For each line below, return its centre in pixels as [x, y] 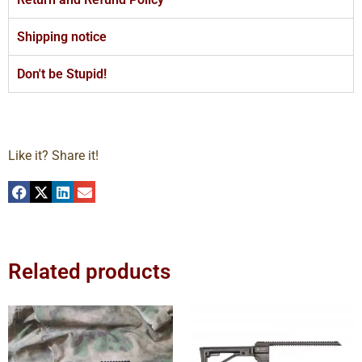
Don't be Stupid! [62, 74]
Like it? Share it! [66, 156]
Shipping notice [62, 37]
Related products [89, 272]
